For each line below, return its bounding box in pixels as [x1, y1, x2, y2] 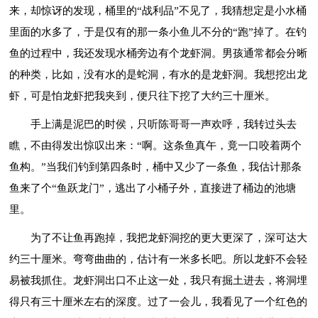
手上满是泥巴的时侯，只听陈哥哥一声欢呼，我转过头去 [31, 118, 297, 130]
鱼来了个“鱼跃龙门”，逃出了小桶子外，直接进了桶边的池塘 [9, 182, 297, 194]
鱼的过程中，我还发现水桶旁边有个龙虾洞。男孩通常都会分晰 [9, 47, 308, 59]
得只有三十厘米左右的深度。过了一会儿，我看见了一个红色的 [9, 295, 308, 307]
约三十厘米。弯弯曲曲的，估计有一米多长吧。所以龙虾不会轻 [9, 253, 308, 265]
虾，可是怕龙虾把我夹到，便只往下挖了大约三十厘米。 [9, 89, 276, 102]
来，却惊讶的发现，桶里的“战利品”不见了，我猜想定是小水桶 [9, 4, 307, 16]
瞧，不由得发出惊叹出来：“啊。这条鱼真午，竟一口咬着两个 [9, 139, 302, 151]
